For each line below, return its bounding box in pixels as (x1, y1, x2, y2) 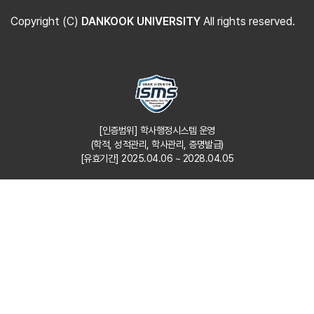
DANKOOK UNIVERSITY (81, 15, 200, 29)
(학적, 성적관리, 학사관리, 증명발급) (90, 139, 224, 151)
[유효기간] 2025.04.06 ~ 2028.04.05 (80, 153, 234, 165)
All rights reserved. (200, 15, 295, 29)
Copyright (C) (11, 15, 81, 29)
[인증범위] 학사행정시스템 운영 (99, 125, 215, 137)
